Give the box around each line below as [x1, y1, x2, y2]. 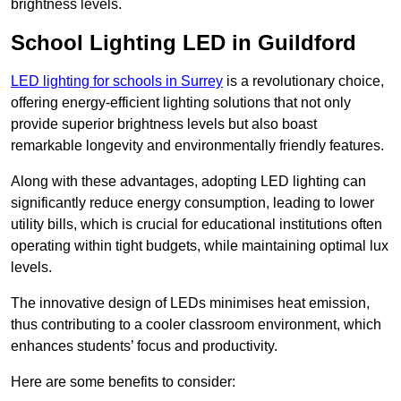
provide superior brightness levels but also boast [11, 116, 317, 132]
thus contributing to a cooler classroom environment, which [11, 317, 381, 333]
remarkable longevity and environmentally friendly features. [11, 138, 384, 154]
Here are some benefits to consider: [11, 374, 235, 390]
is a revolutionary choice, [223, 73, 384, 90]
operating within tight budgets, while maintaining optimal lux [11, 238, 388, 254]
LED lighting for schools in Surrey [11, 73, 223, 90]
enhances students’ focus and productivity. [11, 338, 277, 354]
